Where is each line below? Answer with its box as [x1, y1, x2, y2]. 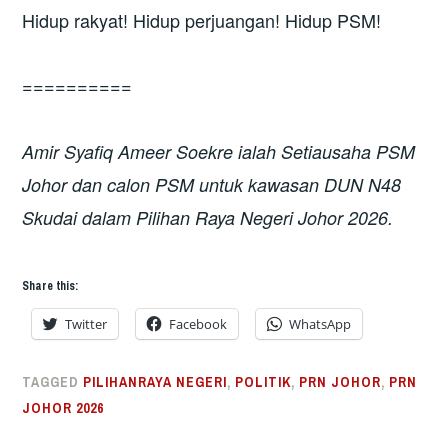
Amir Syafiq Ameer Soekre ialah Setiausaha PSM [22, 138, 416, 164]
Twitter [65, 315, 108, 333]
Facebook [169, 315, 228, 333]
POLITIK [235, 373, 292, 391]
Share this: [22, 278, 79, 294]
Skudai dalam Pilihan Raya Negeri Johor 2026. [22, 204, 394, 230]
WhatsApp [289, 315, 352, 333]
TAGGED [22, 373, 84, 391]
